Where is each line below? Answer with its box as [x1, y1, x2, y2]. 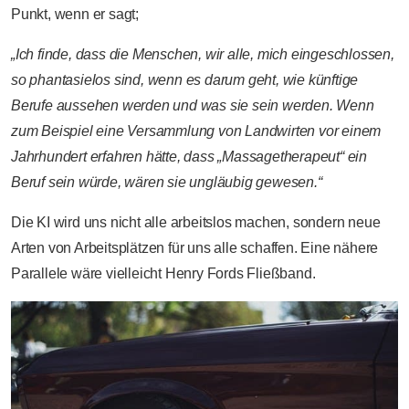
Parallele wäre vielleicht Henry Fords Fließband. [11, 266, 316, 282]
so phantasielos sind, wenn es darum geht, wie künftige [11, 72, 359, 89]
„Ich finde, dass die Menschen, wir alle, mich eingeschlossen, [11, 47, 394, 63]
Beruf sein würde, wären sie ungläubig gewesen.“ [11, 174, 322, 191]
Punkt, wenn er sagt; [11, 6, 140, 23]
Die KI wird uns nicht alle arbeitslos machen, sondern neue [11, 215, 381, 231]
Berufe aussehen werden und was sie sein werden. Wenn [11, 98, 374, 114]
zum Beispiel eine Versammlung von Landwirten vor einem [11, 123, 382, 140]
